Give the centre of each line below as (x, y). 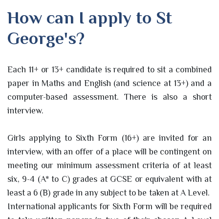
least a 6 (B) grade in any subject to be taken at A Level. (109, 192)
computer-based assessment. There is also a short (109, 97)
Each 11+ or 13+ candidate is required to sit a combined (109, 69)
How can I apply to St (90, 17)
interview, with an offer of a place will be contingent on (109, 151)
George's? (48, 38)
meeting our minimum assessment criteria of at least (109, 165)
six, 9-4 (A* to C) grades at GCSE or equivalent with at (109, 179)
